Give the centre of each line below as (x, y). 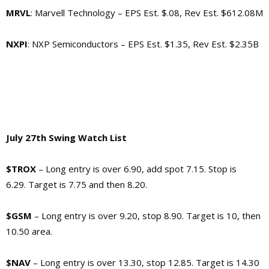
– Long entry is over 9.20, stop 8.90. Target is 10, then (147, 215)
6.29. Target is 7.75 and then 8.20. (77, 184)
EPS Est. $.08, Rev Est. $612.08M (194, 12)
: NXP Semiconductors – (78, 44)
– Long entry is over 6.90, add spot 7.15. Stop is (136, 168)
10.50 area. (29, 231)
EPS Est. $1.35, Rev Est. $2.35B (193, 44)
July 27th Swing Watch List (66, 137)
